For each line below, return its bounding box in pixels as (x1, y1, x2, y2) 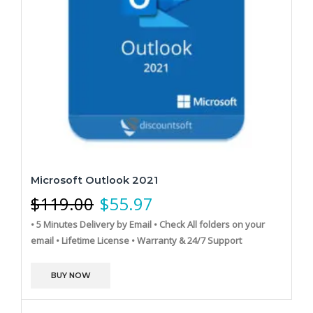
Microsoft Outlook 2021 (31, 174, 158, 187)
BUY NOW (50, 270, 91, 280)
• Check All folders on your (154, 218, 265, 231)
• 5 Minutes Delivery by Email (31, 218, 152, 231)
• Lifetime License (56, 234, 129, 247)
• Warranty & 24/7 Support (131, 234, 242, 247)
